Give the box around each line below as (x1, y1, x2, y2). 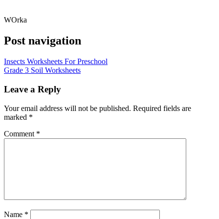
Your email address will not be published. (4, 104, 131, 112)
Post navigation (4, 34, 81, 47)
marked (4, 112, 29, 121)
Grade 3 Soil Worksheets (4, 66, 81, 75)
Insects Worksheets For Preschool (4, 57, 108, 66)
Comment (4, 129, 36, 138)
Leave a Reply (4, 84, 61, 94)
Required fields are (133, 104, 191, 112)
